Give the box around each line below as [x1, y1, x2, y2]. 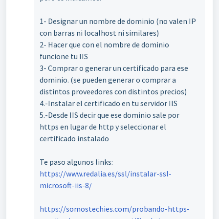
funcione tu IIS [40, 51, 88, 61]
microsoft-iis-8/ [40, 180, 92, 190]
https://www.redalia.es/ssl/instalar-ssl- [40, 169, 172, 178]
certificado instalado [40, 133, 109, 143]
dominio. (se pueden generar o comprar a [40, 75, 176, 85]
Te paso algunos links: [40, 157, 113, 167]
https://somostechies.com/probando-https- [40, 204, 190, 214]
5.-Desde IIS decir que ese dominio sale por [40, 110, 179, 120]
